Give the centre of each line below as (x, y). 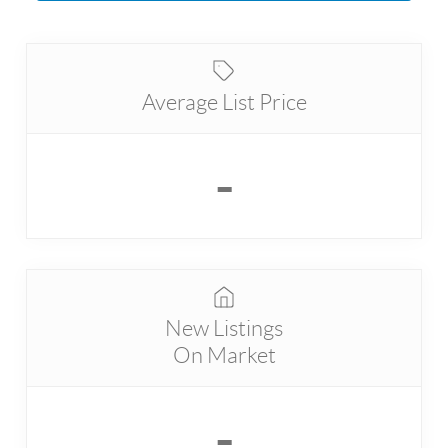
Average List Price (224, 102)
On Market (224, 355)
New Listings (224, 328)
